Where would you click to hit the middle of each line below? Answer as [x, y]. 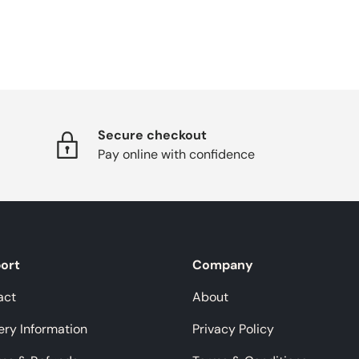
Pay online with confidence [176, 155]
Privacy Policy [233, 329]
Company [222, 264]
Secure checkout [152, 135]
